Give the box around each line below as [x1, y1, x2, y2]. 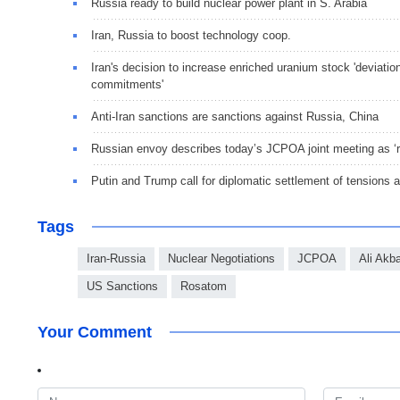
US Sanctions [87, 279, 158, 294]
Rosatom [180, 279, 227, 294]
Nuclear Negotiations [168, 252, 275, 266]
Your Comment [37, 323, 152, 342]
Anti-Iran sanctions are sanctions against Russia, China [91, 110, 379, 124]
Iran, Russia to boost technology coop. [91, 29, 291, 43]
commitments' [91, 78, 163, 92]
